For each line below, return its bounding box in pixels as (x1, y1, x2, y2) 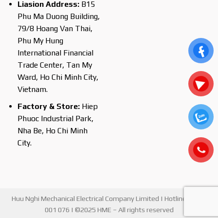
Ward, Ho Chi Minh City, (17, 73, 98, 82)
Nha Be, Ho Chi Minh (17, 126, 88, 135)
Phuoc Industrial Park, (17, 113, 93, 123)
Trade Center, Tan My (17, 60, 92, 70)
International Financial (17, 48, 93, 58)
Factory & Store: (17, 101, 80, 111)
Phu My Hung (17, 36, 63, 46)
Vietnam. (17, 85, 48, 94)
